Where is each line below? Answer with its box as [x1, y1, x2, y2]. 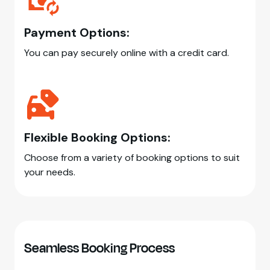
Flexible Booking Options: [24, 130, 171, 146]
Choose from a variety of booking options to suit [24, 151, 240, 165]
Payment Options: [24, 25, 130, 41]
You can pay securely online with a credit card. [24, 46, 229, 60]
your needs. [24, 166, 75, 179]
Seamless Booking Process [24, 239, 175, 259]
